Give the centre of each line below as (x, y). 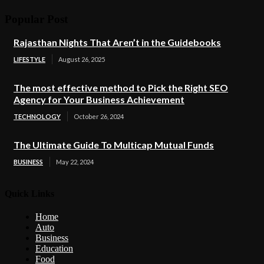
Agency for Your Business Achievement (99, 100)
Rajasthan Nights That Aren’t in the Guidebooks (117, 42)
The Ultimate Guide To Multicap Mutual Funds (114, 145)
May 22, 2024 (75, 162)
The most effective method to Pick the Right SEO (121, 88)
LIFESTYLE (29, 60)
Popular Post (36, 19)
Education (54, 248)
